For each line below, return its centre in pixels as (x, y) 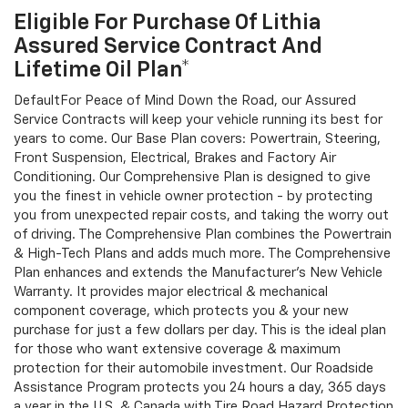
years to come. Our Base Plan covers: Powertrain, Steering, (197, 138)
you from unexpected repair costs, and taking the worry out (201, 215)
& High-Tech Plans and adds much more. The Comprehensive (202, 253)
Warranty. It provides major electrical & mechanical (171, 291)
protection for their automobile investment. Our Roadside (194, 368)
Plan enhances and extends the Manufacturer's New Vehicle (198, 272)
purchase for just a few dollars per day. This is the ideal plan (200, 330)
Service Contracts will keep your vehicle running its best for (198, 119)
